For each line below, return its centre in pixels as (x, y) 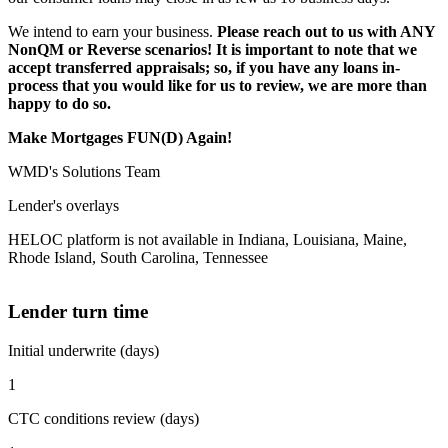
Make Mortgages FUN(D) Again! (120, 137)
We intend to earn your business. (112, 31)
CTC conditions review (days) (103, 418)
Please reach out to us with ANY (326, 31)
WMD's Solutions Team (84, 171)
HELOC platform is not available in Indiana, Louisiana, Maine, (207, 239)
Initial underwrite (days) (83, 350)
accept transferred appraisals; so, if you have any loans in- (204, 67)
